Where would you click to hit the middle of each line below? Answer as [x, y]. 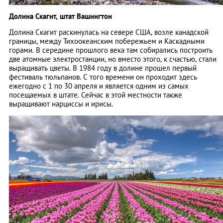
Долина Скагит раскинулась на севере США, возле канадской [109, 32]
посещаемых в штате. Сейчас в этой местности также [96, 95]
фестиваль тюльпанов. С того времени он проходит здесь [103, 77]
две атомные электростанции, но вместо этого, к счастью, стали [113, 59]
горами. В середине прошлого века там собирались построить [111, 50]
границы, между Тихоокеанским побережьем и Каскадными [107, 41]
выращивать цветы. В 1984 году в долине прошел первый [103, 68]
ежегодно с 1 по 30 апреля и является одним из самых [99, 86]
